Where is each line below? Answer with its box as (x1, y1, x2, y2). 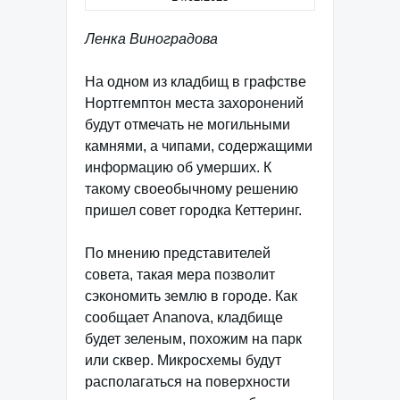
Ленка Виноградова (85, 31, 218, 46)
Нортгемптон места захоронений (85, 96, 304, 111)
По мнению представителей (85, 246, 271, 261)
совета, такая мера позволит (85, 267, 275, 282)
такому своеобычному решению (85, 181, 298, 196)
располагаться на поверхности (85, 374, 290, 389)
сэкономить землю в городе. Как (85, 288, 297, 304)
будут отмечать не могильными (85, 117, 290, 132)
